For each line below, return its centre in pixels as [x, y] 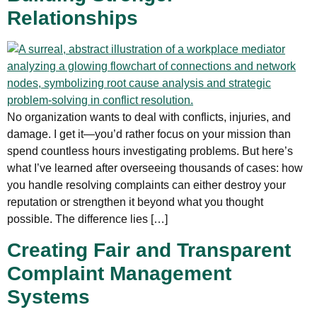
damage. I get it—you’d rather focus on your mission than [149, 134]
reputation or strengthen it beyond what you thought [135, 202]
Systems [48, 296]
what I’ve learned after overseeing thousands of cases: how [155, 168]
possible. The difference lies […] [87, 219]
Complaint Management [119, 273]
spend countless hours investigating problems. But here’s [150, 151]
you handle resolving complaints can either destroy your [146, 185]
